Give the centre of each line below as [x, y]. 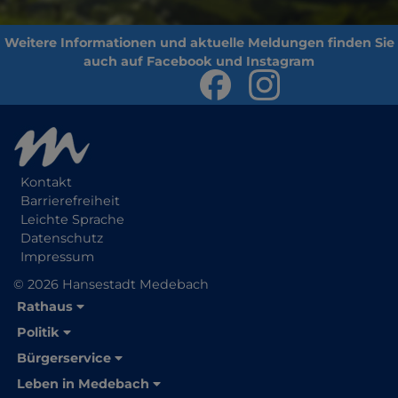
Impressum [57, 257]
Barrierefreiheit [70, 201]
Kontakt [46, 182]
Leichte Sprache [72, 219]
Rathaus [45, 306]
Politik [38, 332]
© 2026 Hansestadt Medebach [111, 284]
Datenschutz [62, 238]
